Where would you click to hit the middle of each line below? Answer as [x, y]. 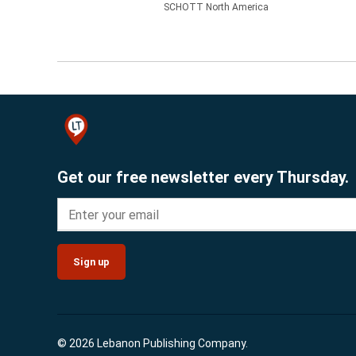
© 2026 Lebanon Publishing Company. [153, 343]
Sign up [91, 262]
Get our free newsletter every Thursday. [203, 178]
